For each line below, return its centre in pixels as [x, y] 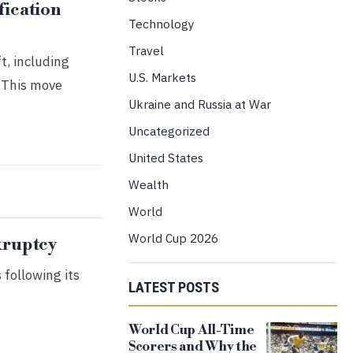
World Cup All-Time [191, 330]
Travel [146, 50]
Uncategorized [169, 131]
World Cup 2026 [173, 238]
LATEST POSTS [173, 288]
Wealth [148, 184]
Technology [161, 24]
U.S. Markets [162, 77]
